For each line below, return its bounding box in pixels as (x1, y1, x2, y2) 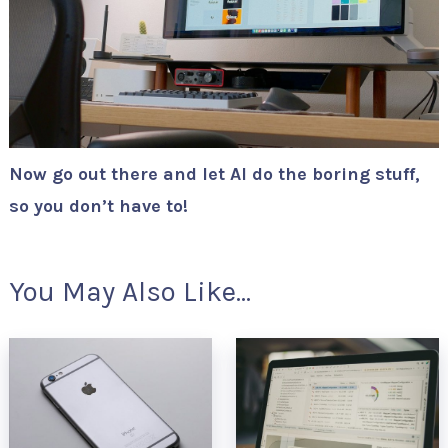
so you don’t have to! (8, 195, 188, 218)
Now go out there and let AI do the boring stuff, (8, 163, 420, 186)
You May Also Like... (8, 275, 251, 309)
